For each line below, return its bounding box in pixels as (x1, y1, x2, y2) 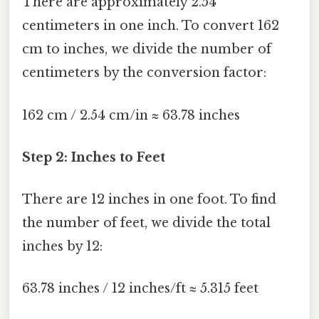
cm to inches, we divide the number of (22, 41, 271, 58)
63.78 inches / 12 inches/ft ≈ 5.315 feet (22, 281, 258, 297)
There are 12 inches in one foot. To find (22, 192, 276, 208)
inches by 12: (22, 239, 103, 255)
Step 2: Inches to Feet (22, 149, 165, 165)
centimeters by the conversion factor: (22, 65, 266, 81)
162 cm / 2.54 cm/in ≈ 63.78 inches (22, 107, 240, 123)
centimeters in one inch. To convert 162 (22, 18, 279, 34)
